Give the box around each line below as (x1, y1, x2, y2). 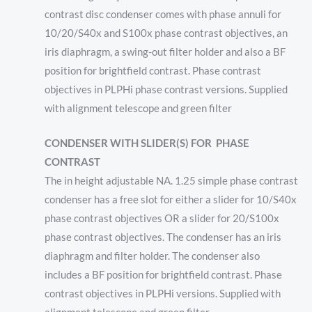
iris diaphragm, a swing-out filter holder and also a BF (44, 45, 286, 58)
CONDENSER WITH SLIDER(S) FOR (44, 136, 212, 149)
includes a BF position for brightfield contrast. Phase (44, 268, 282, 281)
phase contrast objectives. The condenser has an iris (44, 231, 281, 243)
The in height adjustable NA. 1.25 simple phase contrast (44, 174, 298, 187)
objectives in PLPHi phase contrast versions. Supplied (44, 83, 288, 95)
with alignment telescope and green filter (44, 102, 232, 114)
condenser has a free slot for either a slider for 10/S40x (44, 193, 297, 205)
